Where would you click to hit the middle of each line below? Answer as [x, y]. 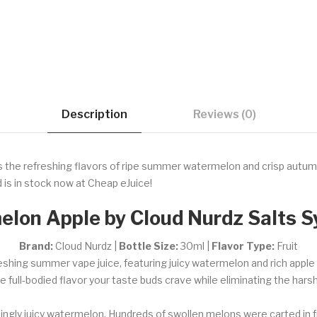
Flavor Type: [243, 246]
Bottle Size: [149, 246]
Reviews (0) [224, 114]
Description [94, 114]
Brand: [37, 246]
